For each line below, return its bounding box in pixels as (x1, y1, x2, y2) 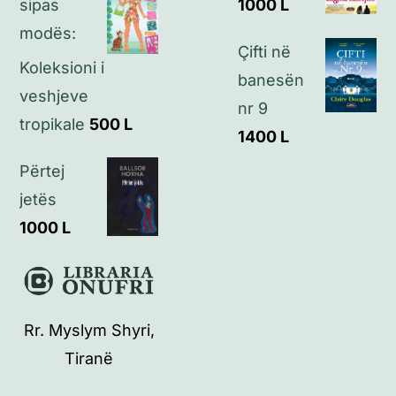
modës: (19, 23, 77, 42)
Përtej (19, 162, 65, 181)
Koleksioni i (19, 58, 105, 78)
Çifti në (238, 42, 291, 61)
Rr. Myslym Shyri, (23, 321, 155, 340)
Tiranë (65, 349, 114, 369)
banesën (238, 70, 304, 89)
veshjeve (19, 87, 89, 106)
